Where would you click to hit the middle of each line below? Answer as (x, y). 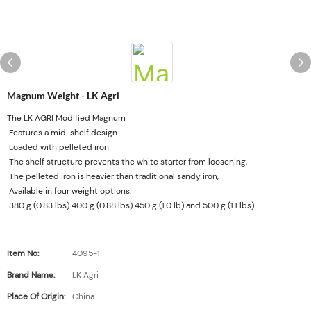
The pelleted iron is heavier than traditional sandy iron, (113, 176)
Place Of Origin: (36, 296)
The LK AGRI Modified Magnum (66, 118)
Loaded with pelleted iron (58, 147)
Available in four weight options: (69, 191)
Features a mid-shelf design (62, 133)
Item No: (23, 253)
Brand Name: (31, 275)
